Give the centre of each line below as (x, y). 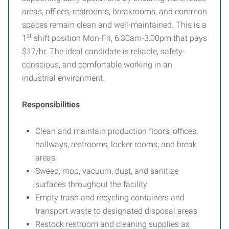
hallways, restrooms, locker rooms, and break (116, 144)
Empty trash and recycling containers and (110, 198)
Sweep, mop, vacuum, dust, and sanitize (107, 171)
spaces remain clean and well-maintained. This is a (114, 25)
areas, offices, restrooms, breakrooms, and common (114, 12)
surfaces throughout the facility (91, 184)
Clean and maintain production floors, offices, (117, 131)
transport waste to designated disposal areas (116, 211)
